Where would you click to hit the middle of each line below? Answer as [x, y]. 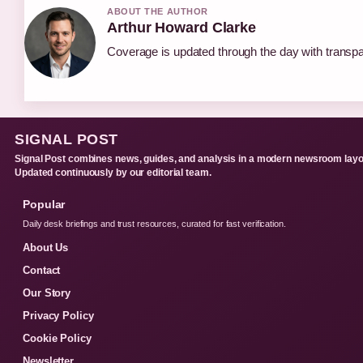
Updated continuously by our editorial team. [113, 172]
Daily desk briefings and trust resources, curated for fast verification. [154, 223]
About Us [46, 247]
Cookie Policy [57, 338]
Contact [42, 270]
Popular [44, 204]
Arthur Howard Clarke [181, 27]
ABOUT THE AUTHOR [158, 11]
